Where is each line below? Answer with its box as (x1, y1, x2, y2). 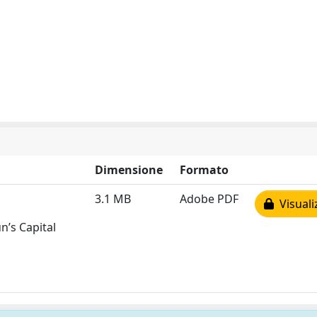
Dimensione (95, 161, 163, 178)
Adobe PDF (180, 190, 238, 207)
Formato (180, 161, 229, 178)
